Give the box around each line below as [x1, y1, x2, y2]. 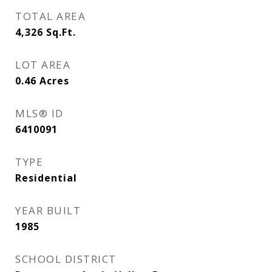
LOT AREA [15, 58, 70, 72]
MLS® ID [15, 106, 64, 120]
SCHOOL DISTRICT [15, 252, 117, 266]
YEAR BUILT [15, 203, 81, 217]
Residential [15, 171, 77, 185]
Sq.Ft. [46, 25, 76, 39]
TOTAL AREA [15, 9, 86, 23]
